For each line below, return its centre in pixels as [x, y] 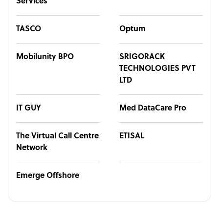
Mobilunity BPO [45, 57]
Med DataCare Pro [153, 109]
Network [32, 148]
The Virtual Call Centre [57, 136]
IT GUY [29, 109]
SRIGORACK [142, 57]
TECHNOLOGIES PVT [157, 69]
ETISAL [132, 136]
